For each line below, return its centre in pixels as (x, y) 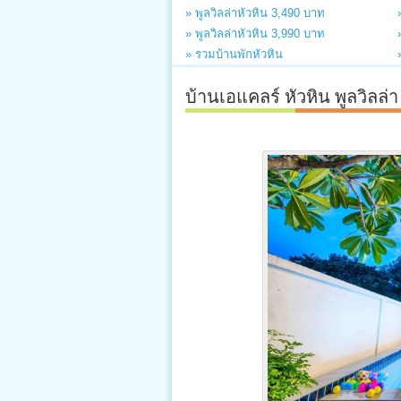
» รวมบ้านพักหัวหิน (234, 54)
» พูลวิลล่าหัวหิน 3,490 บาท (255, 13)
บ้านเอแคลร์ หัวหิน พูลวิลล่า (292, 95)
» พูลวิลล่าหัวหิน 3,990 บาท (255, 34)
